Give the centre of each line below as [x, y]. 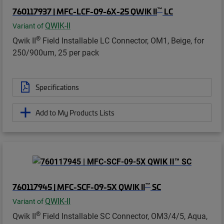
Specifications [57, 87]
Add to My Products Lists [75, 112]
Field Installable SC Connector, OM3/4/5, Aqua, [124, 215]
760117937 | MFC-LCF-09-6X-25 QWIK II [85, 11]
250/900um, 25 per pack [56, 52]
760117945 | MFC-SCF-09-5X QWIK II [79, 186]
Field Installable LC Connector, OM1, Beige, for [122, 40]
